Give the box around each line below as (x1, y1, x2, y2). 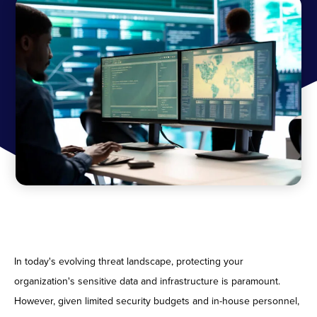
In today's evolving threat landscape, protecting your (14, 255, 243, 268)
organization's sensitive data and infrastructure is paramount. (14, 275, 280, 288)
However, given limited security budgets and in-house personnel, (14, 295, 299, 308)
